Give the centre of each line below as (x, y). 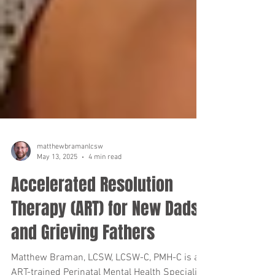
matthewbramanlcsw (70, 180)
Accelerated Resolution (92, 218)
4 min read (105, 190)
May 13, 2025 (57, 190)
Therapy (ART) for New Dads (105, 242)
